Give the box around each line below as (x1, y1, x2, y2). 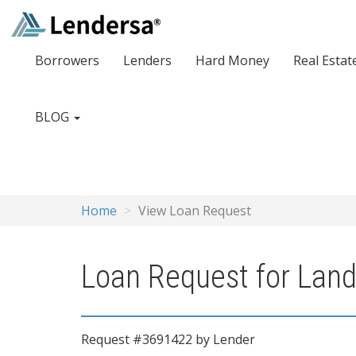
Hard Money (195, 52, 269, 69)
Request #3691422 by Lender (81, 331, 255, 348)
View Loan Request (138, 202, 251, 219)
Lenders (123, 52, 172, 69)
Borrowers (35, 52, 99, 69)
